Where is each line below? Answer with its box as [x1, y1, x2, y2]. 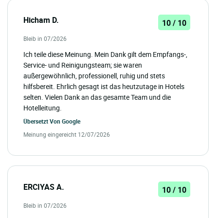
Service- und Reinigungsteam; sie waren [23, 60, 142, 70]
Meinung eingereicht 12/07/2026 [23, 130, 110, 139]
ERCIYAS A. [23, 182, 64, 193]
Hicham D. [23, 15, 59, 26]
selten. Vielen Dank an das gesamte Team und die [23, 92, 171, 102]
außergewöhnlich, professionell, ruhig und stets [23, 71, 165, 81]
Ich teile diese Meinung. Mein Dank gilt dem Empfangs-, [23, 50, 187, 59]
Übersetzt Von [23, 117, 62, 126]
